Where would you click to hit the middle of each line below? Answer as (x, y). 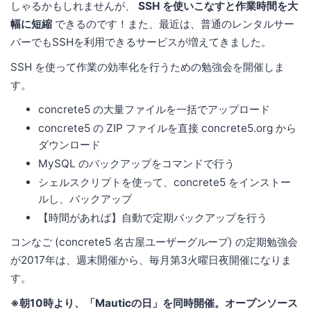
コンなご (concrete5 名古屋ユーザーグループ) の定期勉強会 (154, 242)
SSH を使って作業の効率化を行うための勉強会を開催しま (148, 67)
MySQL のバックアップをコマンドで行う (136, 164)
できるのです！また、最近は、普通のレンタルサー (173, 24)
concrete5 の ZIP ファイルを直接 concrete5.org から (167, 128)
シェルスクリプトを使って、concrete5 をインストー (165, 183)
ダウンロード (69, 145)
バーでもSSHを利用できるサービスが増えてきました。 (141, 42)
